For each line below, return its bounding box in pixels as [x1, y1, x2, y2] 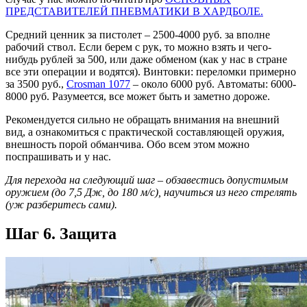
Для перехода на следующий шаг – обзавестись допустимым [5, 173, 288, 186]
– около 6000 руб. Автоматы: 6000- [130, 77, 296, 90]
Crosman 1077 [66, 77, 130, 90]
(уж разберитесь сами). [5, 198, 117, 210]
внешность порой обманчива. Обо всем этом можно [5, 138, 249, 150]
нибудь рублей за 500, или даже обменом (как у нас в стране [5, 53, 287, 65]
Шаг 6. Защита [5, 224, 116, 243]
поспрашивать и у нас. [5, 150, 111, 162]
